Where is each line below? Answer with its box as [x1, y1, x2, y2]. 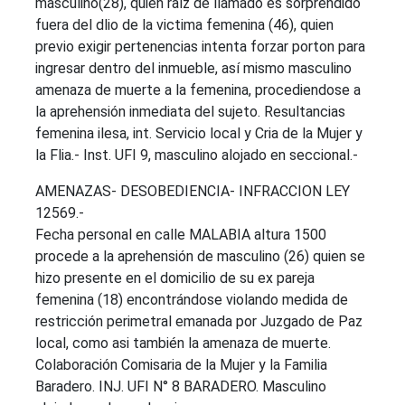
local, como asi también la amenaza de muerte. [35, 334, 331, 352]
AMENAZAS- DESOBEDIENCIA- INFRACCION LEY [35, 183, 350, 200]
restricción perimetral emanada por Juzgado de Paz [35, 313, 363, 330]
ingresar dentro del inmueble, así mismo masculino [35, 60, 352, 77]
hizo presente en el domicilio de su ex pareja [35, 269, 315, 287]
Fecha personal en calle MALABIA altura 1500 [35, 226, 326, 243]
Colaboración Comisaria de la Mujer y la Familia [35, 356, 327, 373]
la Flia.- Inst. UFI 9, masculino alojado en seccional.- [35, 146, 358, 164]
